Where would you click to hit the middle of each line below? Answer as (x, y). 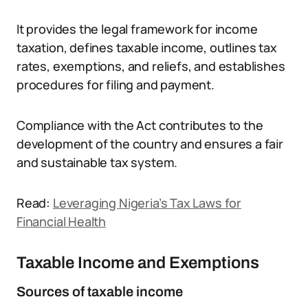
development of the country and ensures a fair (150, 144)
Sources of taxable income (100, 291)
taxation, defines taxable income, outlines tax (147, 47)
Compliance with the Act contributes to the (140, 125)
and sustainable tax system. (97, 162)
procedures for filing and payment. (115, 85)
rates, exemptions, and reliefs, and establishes (151, 66)
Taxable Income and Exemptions (138, 263)
